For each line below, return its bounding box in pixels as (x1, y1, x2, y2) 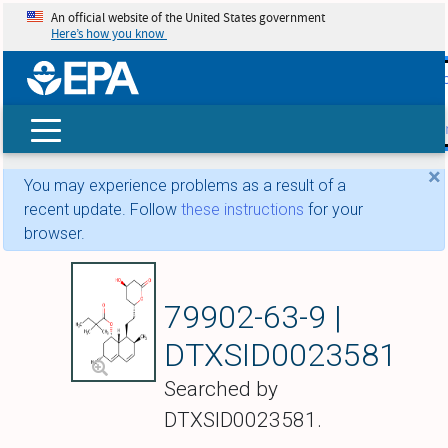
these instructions (181, 200, 304, 220)
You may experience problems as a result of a (24, 176, 346, 196)
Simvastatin (163, 257, 347, 300)
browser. (24, 224, 85, 244)
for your (304, 200, 363, 220)
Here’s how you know (51, 26, 167, 43)
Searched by (163, 377, 278, 402)
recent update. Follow (24, 200, 181, 220)
